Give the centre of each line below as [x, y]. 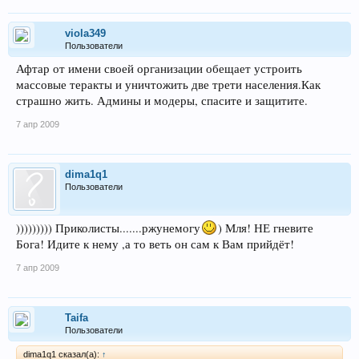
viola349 [85, 33]
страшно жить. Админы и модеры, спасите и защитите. [162, 100]
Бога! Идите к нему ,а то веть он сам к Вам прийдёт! [155, 244]
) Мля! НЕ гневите [266, 228]
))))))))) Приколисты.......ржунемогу [108, 228]
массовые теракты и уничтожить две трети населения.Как [168, 84]
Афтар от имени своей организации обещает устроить [159, 68]
